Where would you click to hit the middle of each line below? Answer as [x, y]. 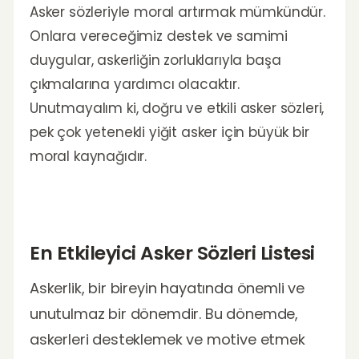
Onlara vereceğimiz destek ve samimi [159, 36]
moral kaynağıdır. [89, 156]
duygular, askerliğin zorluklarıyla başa [155, 60]
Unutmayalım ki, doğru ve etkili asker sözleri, [177, 108]
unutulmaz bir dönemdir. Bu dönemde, [164, 314]
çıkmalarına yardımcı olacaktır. [135, 84]
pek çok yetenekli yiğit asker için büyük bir [169, 132]
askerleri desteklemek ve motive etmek [167, 339]
